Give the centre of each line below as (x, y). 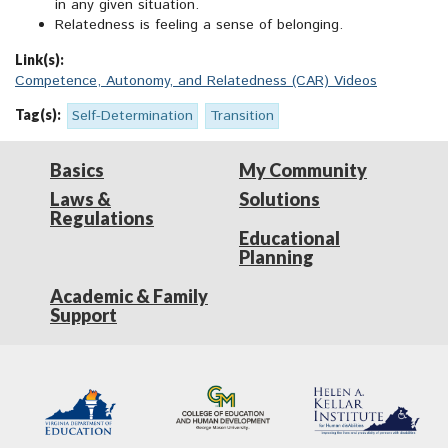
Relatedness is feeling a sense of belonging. (199, 25)
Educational (289, 238)
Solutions (279, 199)
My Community (303, 170)
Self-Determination (132, 116)
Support (83, 315)
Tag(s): (38, 115)
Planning (276, 257)
